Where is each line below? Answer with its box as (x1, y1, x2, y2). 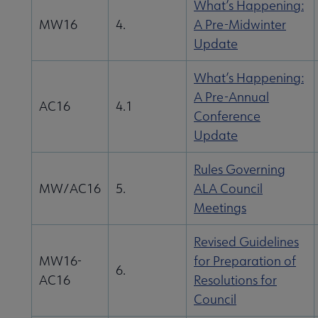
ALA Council (194, 180, 263, 197)
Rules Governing (194, 161, 285, 178)
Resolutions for (194, 272, 277, 289)
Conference (194, 108, 261, 125)
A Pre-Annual (194, 89, 269, 106)
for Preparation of (194, 253, 296, 270)
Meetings (194, 199, 246, 216)
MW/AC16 (39, 180, 101, 197)
